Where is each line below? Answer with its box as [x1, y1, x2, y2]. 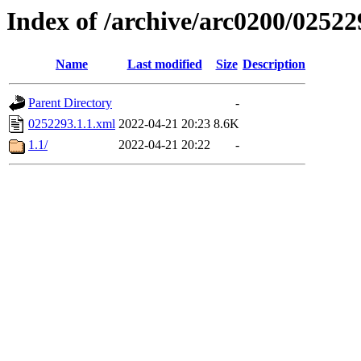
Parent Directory [28, 96, 112, 110]
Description [243, 57, 305, 72]
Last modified [127, 57, 202, 72]
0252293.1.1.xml [28, 117, 115, 131]
